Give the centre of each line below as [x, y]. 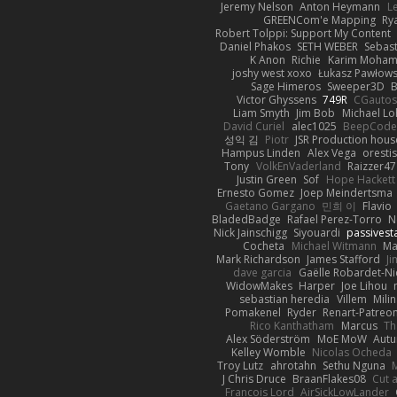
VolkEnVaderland [298, 166]
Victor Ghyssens [276, 99]
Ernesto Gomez [256, 192]
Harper [316, 285]
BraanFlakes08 [329, 378]
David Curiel [254, 126]
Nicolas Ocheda [352, 352]
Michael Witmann [334, 245]
